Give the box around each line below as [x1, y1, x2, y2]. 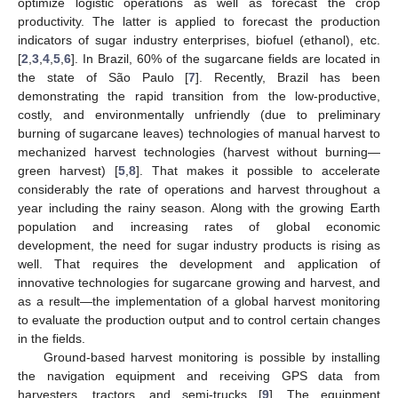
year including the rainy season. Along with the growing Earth [18, 200, 380, 215]
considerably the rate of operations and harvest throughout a [18, 181, 380, 196]
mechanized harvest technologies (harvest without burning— [18, 144, 380, 159]
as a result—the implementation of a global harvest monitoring [18, 293, 380, 308]
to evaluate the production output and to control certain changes [18, 312, 380, 327]
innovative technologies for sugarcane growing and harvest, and [18, 275, 380, 290]
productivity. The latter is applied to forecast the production [18, 13, 380, 28]
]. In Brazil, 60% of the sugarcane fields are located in [71, 51, 380, 66]
